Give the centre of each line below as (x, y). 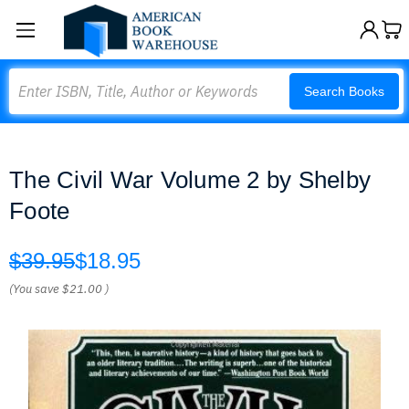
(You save (34, 289)
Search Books (344, 91)
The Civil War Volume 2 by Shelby (190, 180)
